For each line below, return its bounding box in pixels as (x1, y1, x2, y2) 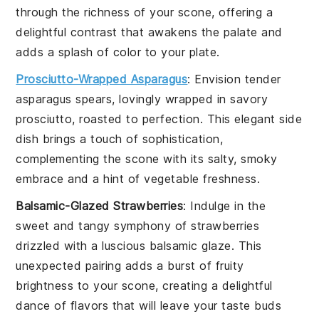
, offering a (211, 4, 273, 19)
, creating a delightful (155, 278, 273, 293)
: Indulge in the (183, 198, 266, 213)
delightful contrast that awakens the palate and (16, 24, 283, 39)
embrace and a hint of (16, 171, 145, 186)
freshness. (199, 171, 261, 186)
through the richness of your (16, 4, 178, 19)
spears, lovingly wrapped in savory (71, 91, 268, 106)
